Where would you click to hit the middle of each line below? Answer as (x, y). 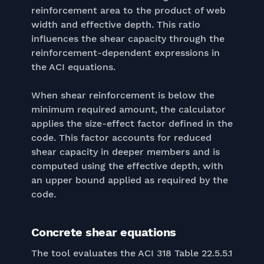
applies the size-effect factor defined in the (132, 123)
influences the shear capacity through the (128, 39)
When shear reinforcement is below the (123, 95)
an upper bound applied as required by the (129, 180)
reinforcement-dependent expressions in (125, 53)
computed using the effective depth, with (127, 166)
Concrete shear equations (103, 232)
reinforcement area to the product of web (128, 10)
